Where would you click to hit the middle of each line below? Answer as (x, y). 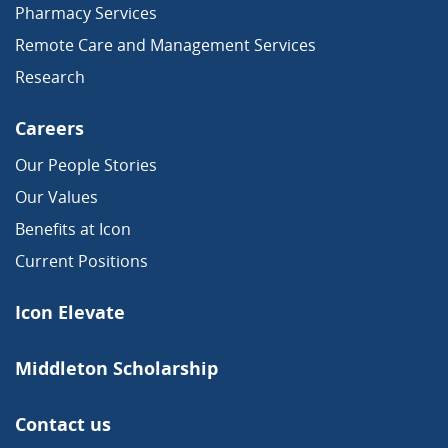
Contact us (63, 424)
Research (50, 77)
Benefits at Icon (73, 229)
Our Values (56, 197)
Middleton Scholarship (116, 368)
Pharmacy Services (86, 13)
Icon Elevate (70, 312)
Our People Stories (86, 165)
